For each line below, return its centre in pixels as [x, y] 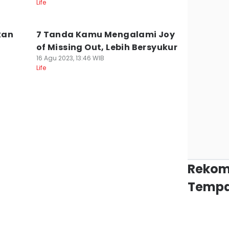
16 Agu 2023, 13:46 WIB [70, 58]
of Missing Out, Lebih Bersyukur [107, 47]
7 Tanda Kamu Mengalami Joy [106, 35]
